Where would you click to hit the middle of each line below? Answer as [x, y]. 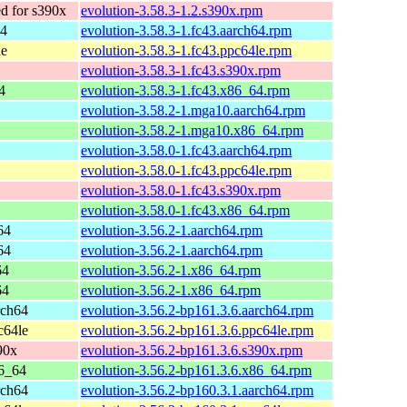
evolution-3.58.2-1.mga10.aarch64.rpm [193, 110]
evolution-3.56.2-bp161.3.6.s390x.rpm [192, 350]
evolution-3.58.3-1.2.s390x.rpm [172, 10]
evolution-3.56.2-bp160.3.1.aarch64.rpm [197, 390]
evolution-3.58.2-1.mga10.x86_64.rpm [192, 130]
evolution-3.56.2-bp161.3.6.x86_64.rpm [196, 370]
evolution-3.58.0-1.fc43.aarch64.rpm [186, 150]
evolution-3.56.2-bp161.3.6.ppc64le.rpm [197, 330]
